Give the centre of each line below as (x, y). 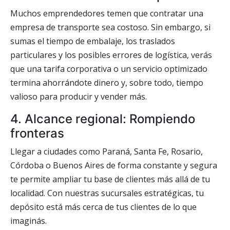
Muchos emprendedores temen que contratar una (107, 13)
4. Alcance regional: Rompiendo (103, 119)
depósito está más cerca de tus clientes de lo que (103, 207)
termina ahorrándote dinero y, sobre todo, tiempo (107, 83)
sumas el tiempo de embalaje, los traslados (93, 41)
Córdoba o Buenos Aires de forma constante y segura (114, 165)
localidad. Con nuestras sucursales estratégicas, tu (107, 193)
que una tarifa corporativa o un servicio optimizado (109, 69)
